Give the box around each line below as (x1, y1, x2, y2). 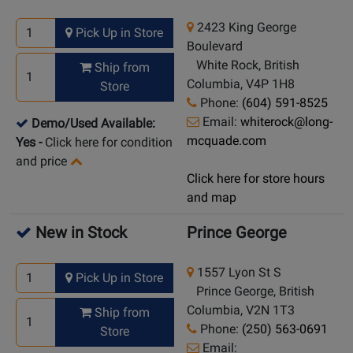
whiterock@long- (240, 114, 333, 130)
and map (187, 190, 236, 206)
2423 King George (194, 20, 296, 35)
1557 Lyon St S (194, 265, 281, 281)
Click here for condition (45, 135, 173, 150)
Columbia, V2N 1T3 (187, 303, 295, 318)
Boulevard (187, 39, 243, 54)
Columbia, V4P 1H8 (187, 76, 295, 92)
